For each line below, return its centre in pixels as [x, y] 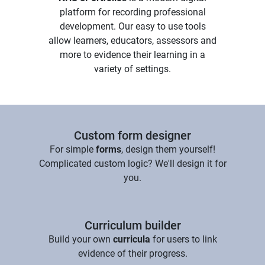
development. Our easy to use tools [132, 26]
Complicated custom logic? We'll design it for [132, 163]
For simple [73, 149]
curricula [131, 239]
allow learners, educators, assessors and [132, 40]
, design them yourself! [168, 149]
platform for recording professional [132, 12]
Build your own [80, 239]
